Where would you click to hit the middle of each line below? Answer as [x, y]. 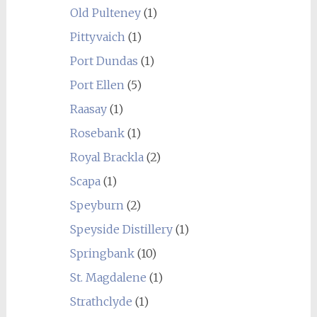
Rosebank [97, 133]
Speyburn [97, 205]
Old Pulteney [105, 13]
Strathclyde [101, 301]
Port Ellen [97, 85]
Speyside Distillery [121, 229]
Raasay [88, 109]
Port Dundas [104, 61]
